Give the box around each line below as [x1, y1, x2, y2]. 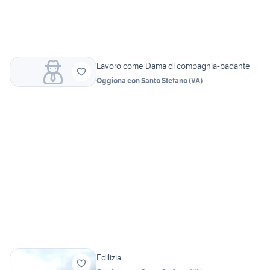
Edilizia [96, 251, 121, 263]
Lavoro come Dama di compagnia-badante [96, 60, 250, 71]
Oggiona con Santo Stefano [96, 75, 187, 85]
